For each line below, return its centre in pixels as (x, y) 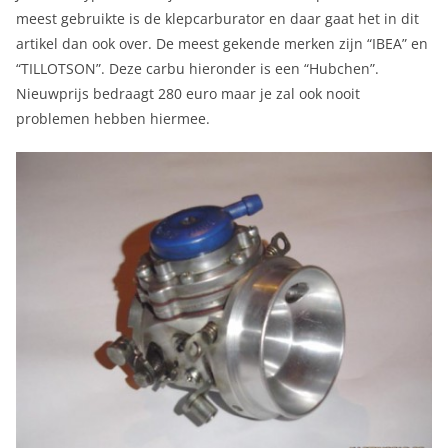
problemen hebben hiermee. (113, 118)
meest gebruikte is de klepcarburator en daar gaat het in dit (217, 18)
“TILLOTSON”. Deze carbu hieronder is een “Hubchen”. (197, 68)
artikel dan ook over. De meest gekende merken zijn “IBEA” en (222, 43)
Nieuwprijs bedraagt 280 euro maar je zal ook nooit (188, 93)
